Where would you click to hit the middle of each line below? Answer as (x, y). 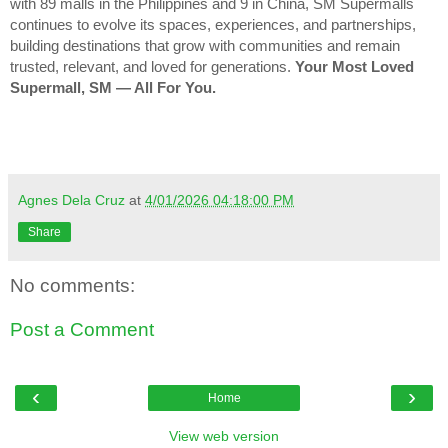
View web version (224, 436)
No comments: (72, 286)
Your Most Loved (354, 67)
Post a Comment (82, 329)
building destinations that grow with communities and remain (205, 46)
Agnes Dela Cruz (71, 200)
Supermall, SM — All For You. (113, 88)
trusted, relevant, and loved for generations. (152, 67)
